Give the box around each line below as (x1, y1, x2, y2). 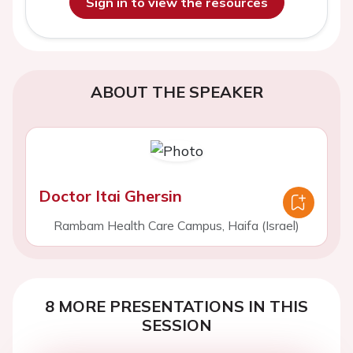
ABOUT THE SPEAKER (90, 82, 263, 102)
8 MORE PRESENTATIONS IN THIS (45, 296, 308, 316)
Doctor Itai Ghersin (39, 186, 182, 206)
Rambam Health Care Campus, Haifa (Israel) (54, 217, 299, 233)
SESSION (141, 315, 212, 335)
